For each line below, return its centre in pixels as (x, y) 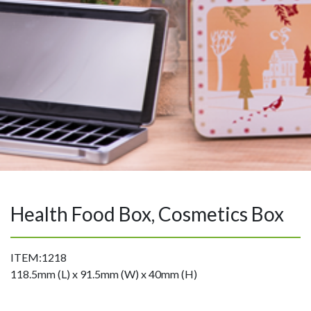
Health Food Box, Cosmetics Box (147, 214)
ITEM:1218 (39, 258)
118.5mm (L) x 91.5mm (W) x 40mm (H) (104, 274)
